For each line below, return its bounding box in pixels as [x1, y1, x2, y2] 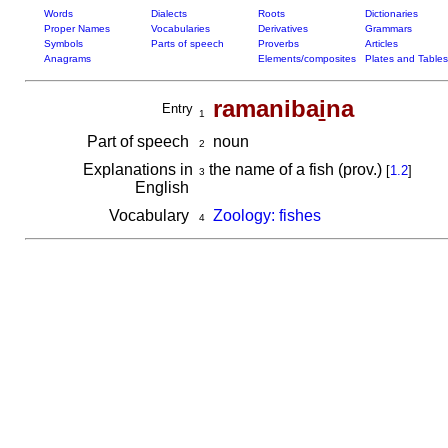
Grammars [364, 23, 412, 34]
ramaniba [212, 95, 319, 122]
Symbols [43, 38, 83, 49]
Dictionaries [364, 8, 418, 19]
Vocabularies [150, 23, 210, 34]
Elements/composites [257, 53, 356, 64]
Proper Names [43, 23, 110, 34]
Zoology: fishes [212, 207, 321, 224]
